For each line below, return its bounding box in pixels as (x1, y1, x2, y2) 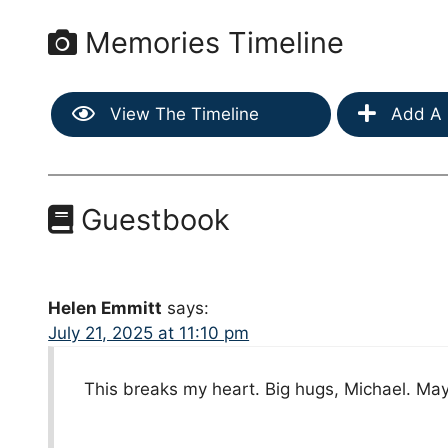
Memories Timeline (77, 24, 345, 60)
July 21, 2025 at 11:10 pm (48, 322, 250, 343)
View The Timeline (105, 103, 260, 124)
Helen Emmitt (48, 297, 163, 318)
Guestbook (73, 201, 231, 237)
